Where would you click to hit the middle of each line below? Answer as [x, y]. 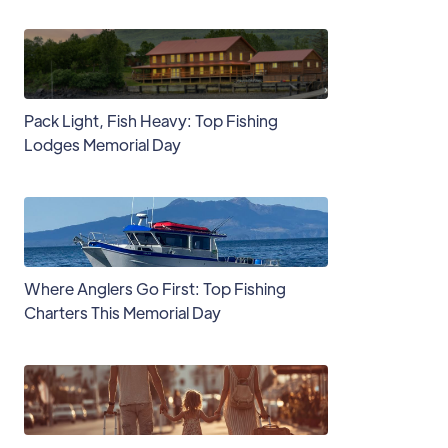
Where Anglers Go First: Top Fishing [155, 288]
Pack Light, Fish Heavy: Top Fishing [151, 120]
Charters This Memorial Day [122, 312]
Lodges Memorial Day [102, 144]
